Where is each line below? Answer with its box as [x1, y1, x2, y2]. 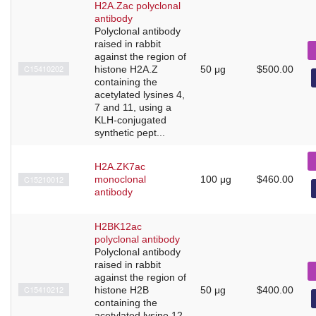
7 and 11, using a [95, 101, 171, 113]
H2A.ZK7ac [95, 160, 145, 172]
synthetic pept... [95, 126, 165, 138]
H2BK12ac [95, 220, 142, 232]
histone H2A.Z [95, 63, 158, 75]
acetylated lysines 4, [95, 88, 185, 100]
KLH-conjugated [95, 114, 166, 126]
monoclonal [95, 173, 146, 185]
